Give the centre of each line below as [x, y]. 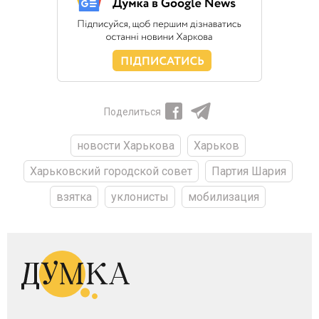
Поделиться [132, 112]
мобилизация [224, 197]
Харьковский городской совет [111, 172]
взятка [74, 197]
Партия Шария [249, 172]
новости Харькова [125, 146]
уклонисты [140, 197]
